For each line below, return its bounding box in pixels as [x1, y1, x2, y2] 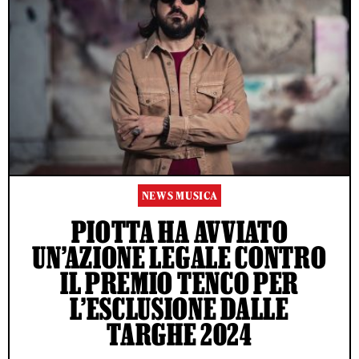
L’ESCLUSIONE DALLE [70, 292, 289, 326]
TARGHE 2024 [107, 317, 252, 352]
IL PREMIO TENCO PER [59, 266, 300, 301]
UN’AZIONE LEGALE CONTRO [32, 240, 327, 275]
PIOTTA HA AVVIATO [71, 215, 288, 249]
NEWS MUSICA [141, 189, 218, 204]
